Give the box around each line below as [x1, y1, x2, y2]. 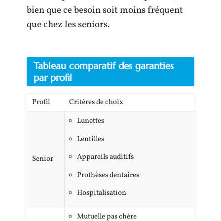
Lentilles [77, 134, 104, 145]
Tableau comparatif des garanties [34, 60, 174, 72]
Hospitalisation [77, 188, 126, 198]
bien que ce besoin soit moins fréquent [27, 3, 183, 17]
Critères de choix [69, 97, 123, 108]
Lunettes [77, 116, 104, 126]
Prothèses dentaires [77, 170, 139, 181]
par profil [34, 72, 72, 83]
